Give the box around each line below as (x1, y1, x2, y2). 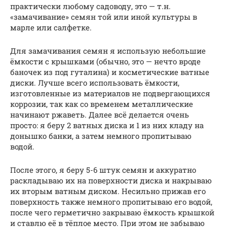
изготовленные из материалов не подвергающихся (10, 88, 210, 98)
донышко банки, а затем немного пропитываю (10, 130, 192, 141)
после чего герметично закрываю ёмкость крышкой (10, 207, 214, 217)
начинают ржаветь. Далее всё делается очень (10, 109, 189, 120)
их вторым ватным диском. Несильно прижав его (10, 185, 206, 196)
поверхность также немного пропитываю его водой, (10, 196, 212, 207)
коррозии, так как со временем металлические (10, 98, 193, 109)
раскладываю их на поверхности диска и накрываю (10, 175, 212, 185)
